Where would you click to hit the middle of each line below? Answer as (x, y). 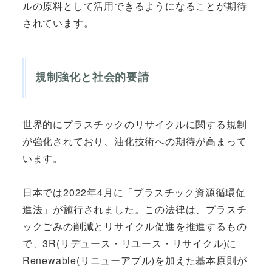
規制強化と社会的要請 (92, 76)
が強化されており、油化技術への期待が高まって (134, 141)
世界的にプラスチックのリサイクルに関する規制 (134, 124)
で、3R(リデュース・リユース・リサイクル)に (130, 243)
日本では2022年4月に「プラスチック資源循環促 (134, 192)
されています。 (58, 22)
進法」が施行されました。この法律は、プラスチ (134, 209)
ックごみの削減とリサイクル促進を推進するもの (134, 226)
